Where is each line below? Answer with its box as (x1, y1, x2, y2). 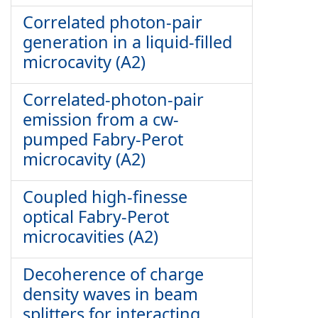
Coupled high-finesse (23, 185, 187, 208)
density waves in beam (23, 283, 198, 305)
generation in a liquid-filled (23, 31, 232, 53)
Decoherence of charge (23, 263, 204, 285)
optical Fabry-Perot (23, 205, 169, 228)
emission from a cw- (23, 108, 179, 131)
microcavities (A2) (23, 225, 158, 248)
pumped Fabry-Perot (23, 128, 183, 150)
